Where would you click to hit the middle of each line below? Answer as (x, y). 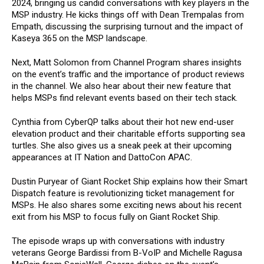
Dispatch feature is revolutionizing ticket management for (123, 193)
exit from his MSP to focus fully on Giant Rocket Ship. (116, 217)
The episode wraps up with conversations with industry (118, 241)
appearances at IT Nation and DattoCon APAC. (102, 157)
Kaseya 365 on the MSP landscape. (80, 38)
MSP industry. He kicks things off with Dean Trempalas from (128, 14)
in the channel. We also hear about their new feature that (121, 86)
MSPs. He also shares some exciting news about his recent (127, 205)
